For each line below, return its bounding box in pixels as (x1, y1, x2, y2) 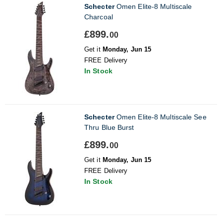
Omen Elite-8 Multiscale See (114, 112, 207, 121)
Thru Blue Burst (84, 123, 134, 131)
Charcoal (84, 12, 113, 21)
